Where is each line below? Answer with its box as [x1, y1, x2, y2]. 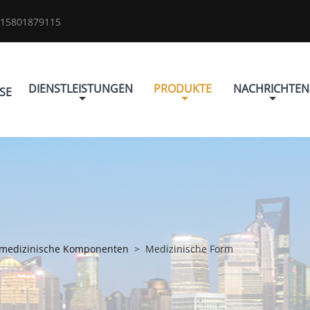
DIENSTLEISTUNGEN [28, 80, 134, 96]
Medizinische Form [145, 241, 234, 255]
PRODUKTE [154, 80, 212, 96]
